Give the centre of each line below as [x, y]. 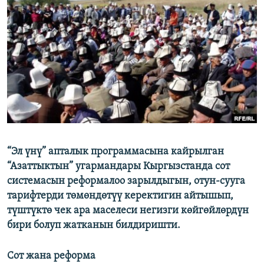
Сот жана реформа [51, 256]
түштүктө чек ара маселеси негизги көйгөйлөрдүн [128, 211]
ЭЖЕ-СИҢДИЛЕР [49, 11]
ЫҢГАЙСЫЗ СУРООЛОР [60, 53]
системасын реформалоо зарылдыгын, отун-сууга [126, 181]
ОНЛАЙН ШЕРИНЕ [42, 10]
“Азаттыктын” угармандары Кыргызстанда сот [118, 167]
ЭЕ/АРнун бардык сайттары [82, 90]
